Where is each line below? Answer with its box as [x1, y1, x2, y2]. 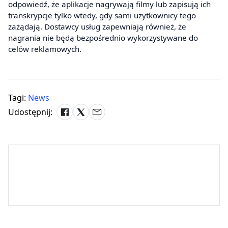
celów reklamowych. [8, 44, 81, 54]
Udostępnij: [8, 106, 52, 118]
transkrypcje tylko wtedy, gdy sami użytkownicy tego [8, 10, 196, 21]
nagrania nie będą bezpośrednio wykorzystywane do [8, 33, 198, 43]
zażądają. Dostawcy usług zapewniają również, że [8, 21, 186, 32]
